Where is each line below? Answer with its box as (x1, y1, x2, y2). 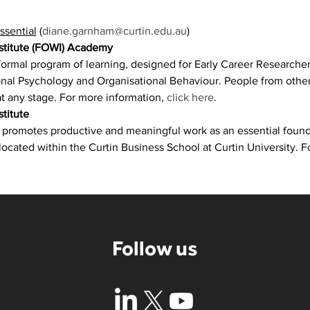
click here (166, 91, 214, 103)
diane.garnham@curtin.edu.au (42, 25, 187, 37)
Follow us (112, 236, 197, 260)
